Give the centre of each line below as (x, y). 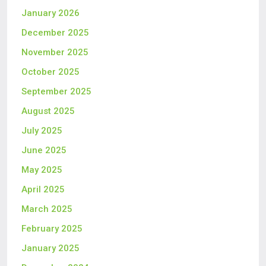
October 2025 (50, 72)
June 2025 (44, 150)
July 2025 (42, 131)
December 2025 (55, 33)
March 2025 (47, 209)
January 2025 (50, 248)
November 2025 (55, 52)
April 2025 (43, 189)
